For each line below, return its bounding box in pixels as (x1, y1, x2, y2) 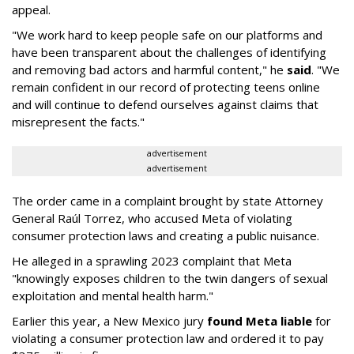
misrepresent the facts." (12, 114, 145, 130)
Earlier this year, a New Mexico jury (12, 313, 207, 330)
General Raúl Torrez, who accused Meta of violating (12, 210, 292, 227)
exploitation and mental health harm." (12, 288, 213, 304)
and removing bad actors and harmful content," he (12, 62, 287, 78)
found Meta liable (207, 313, 312, 330)
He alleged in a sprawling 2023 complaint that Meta (12, 253, 292, 269)
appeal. (12, 2, 51, 18)
